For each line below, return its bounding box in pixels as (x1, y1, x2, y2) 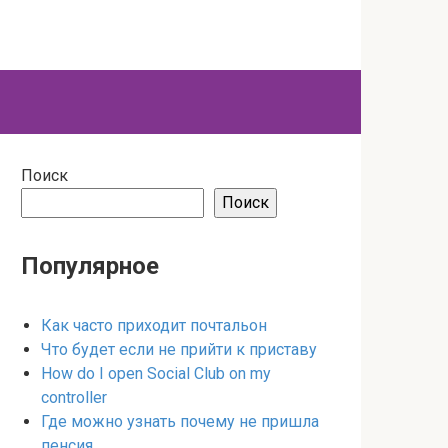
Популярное (21, 252, 159, 280)
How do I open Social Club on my (41, 364, 271, 383)
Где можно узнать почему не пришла (41, 412, 319, 431)
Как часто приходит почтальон (41, 316, 267, 335)
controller (41, 388, 107, 407)
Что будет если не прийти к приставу (41, 340, 317, 359)
